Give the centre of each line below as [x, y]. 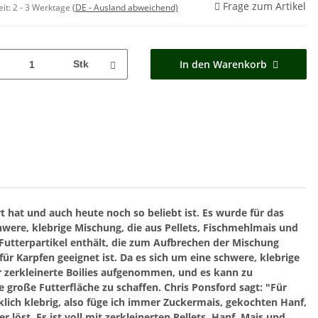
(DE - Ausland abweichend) [125, 8]
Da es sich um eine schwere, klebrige [210, 258]
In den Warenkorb [223, 65]
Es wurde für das [243, 213]
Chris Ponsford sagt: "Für [225, 287]
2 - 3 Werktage [43, 8]
